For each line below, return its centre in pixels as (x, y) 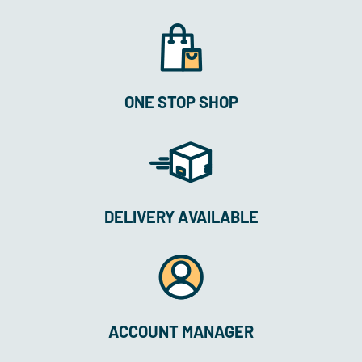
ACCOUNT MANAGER (181, 331)
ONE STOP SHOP (181, 101)
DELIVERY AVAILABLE (181, 216)
